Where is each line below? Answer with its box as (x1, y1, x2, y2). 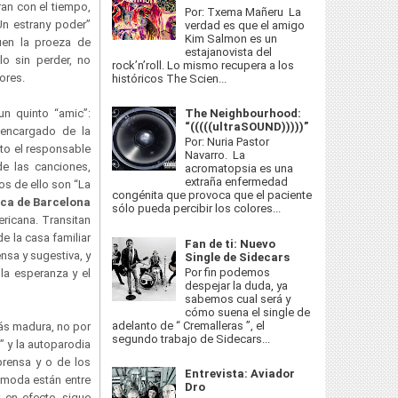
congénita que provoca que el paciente (112, 188, 312, 203)
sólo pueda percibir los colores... (112, 202, 281, 216)
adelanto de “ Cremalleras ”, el (112, 319, 265, 333)
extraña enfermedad (185, 175, 289, 189)
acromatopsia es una (185, 162, 294, 176)
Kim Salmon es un (185, 31, 278, 45)
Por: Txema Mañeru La (185, 4, 302, 19)
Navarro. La (185, 148, 246, 163)
